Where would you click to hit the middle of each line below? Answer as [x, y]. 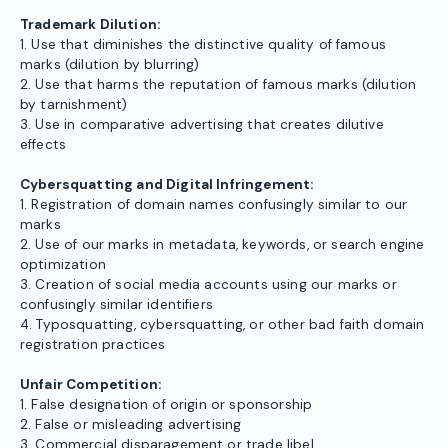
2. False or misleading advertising [131, 425]
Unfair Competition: [91, 385]
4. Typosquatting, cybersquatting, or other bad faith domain [222, 325]
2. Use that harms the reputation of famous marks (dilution [218, 85]
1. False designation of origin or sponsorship [166, 405]
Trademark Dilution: [90, 25]
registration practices [93, 345]
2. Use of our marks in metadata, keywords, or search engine [222, 245]
